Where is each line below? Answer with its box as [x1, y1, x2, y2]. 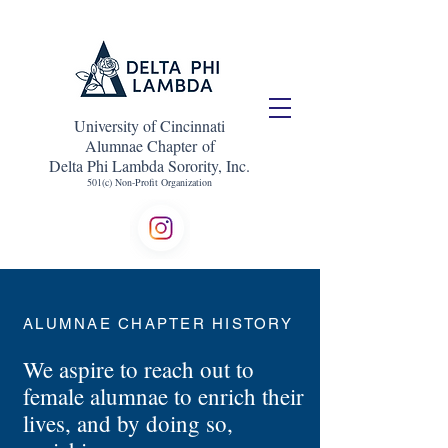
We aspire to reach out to [23, 354, 254, 384]
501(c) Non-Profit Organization [87, 175, 212, 189]
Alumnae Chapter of [84, 135, 215, 156]
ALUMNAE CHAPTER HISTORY [23, 315, 293, 332]
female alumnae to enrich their [23, 381, 304, 411]
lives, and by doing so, [23, 408, 233, 438]
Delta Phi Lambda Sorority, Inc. [49, 155, 250, 176]
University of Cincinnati [74, 115, 225, 136]
